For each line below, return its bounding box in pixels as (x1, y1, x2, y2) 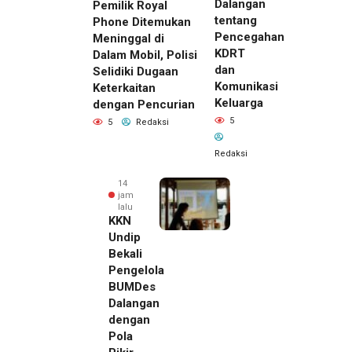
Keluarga (214, 95, 263, 110)
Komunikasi (214, 79, 278, 93)
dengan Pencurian (93, 97, 195, 112)
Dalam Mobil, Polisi (93, 48, 197, 63)
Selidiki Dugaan (93, 64, 178, 79)
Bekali (108, 246, 142, 261)
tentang (214, 13, 257, 27)
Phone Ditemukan (93, 15, 191, 30)
